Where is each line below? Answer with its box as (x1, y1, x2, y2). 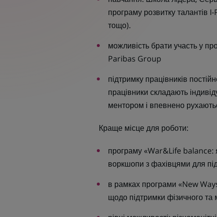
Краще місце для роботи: (96, 123, 188, 133)
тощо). (108, 20, 131, 31)
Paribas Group (108, 53, 161, 64)
